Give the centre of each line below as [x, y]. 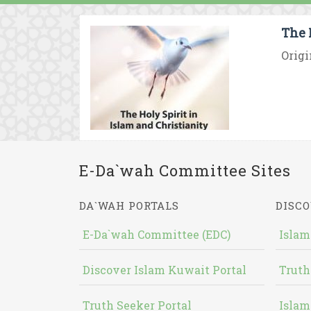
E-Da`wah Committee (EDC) [157, 234]
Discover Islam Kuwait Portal [165, 270]
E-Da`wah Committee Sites [185, 170]
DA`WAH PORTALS [129, 205]
